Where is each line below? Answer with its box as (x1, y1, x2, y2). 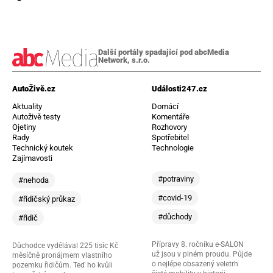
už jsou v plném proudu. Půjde (152, 249, 252, 258)
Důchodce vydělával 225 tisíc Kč (12, 241, 118, 250)
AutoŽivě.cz (12, 83, 55, 93)
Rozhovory (152, 122, 187, 132)
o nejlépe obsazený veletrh (152, 259, 238, 268)
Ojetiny (12, 122, 36, 132)
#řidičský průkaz (18, 194, 75, 204)
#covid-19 (158, 193, 192, 202)
